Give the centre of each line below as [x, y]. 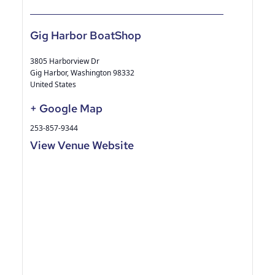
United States [53, 84]
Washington [91, 72]
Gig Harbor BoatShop [86, 35]
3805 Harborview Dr [65, 61]
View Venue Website [82, 145]
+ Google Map [66, 108]
